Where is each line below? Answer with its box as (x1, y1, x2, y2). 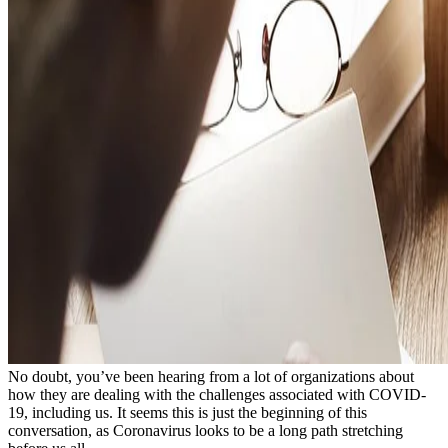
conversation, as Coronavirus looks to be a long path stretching (8, 422, 403, 440)
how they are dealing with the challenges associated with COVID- (8, 386, 426, 404)
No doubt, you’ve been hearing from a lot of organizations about (8, 368, 414, 386)
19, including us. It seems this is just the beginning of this (8, 404, 367, 422)
